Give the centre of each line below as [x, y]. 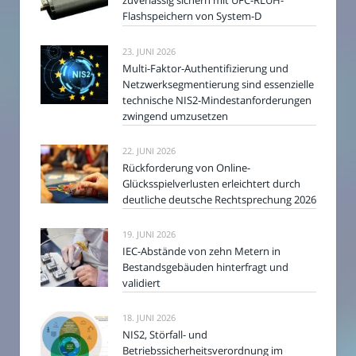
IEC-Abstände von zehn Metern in [201, 252]
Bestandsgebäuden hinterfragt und [205, 267]
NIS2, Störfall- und [165, 335]
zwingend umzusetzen [175, 116]
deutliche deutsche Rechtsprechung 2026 [219, 199]
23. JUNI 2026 [149, 51]
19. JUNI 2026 [149, 234]
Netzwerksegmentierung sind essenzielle [218, 84]
